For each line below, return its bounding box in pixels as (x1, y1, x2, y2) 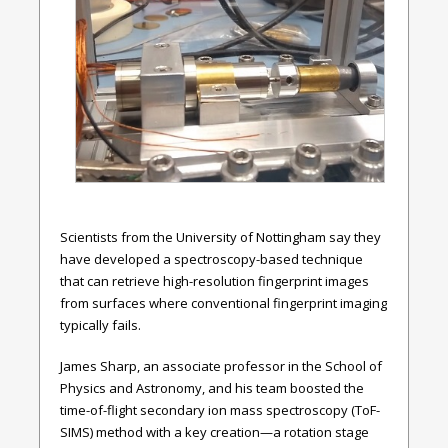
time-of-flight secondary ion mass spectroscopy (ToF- (60, 401, 380, 420)
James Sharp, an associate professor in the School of (60, 357, 382, 376)
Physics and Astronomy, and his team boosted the (60, 379, 364, 398)
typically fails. (60, 315, 141, 334)
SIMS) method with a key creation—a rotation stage (60, 423, 369, 442)
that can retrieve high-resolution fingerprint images (60, 271, 369, 290)
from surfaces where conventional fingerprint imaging (60, 293, 387, 312)
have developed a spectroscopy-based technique (60, 249, 363, 268)
